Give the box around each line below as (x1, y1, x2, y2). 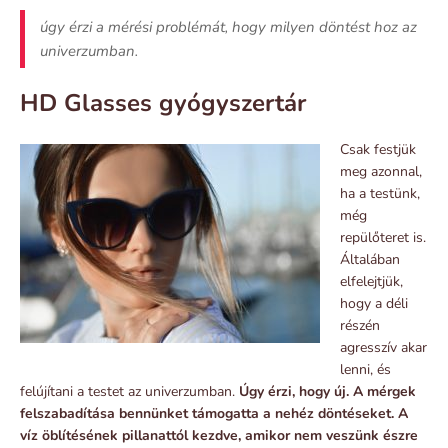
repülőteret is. (340, 227, 426, 247)
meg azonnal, (340, 161, 422, 181)
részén (340, 315, 380, 335)
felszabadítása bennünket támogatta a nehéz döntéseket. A (20, 403, 408, 423)
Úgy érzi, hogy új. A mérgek (239, 381, 416, 401)
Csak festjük (340, 139, 416, 159)
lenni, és (340, 359, 391, 379)
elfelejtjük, (340, 271, 403, 291)
